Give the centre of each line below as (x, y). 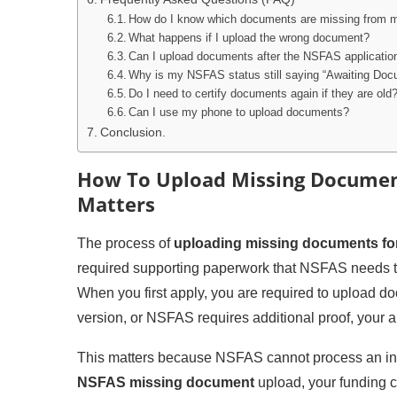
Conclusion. (132, 132)
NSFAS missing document (166, 382)
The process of (125, 243)
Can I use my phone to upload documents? (239, 112)
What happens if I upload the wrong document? (249, 38)
